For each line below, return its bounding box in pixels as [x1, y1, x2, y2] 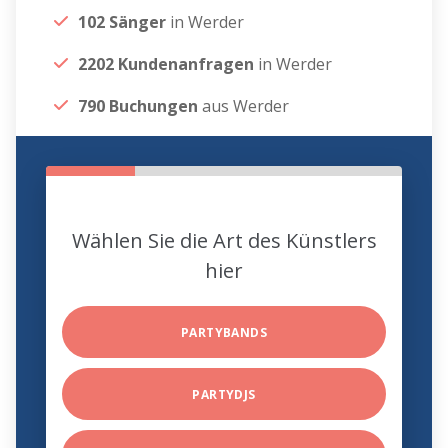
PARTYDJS [192, 386, 256, 404]
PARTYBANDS [180, 324, 268, 342]
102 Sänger [78, 11, 171, 34]
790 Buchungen [78, 95, 199, 118]
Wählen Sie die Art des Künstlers [71, 227, 377, 255]
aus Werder [198, 95, 290, 118]
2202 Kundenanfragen [78, 53, 255, 76]
